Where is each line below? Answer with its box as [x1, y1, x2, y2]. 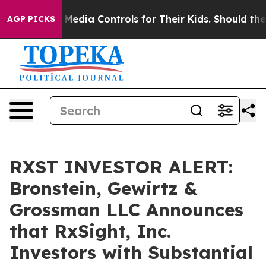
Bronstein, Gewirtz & [9, 177, 197, 199]
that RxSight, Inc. [9, 220, 171, 242]
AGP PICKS [7, 14, 55, 24]
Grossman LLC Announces [9, 198, 243, 221]
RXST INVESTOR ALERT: [9, 156, 233, 178]
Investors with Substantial [9, 241, 253, 264]
